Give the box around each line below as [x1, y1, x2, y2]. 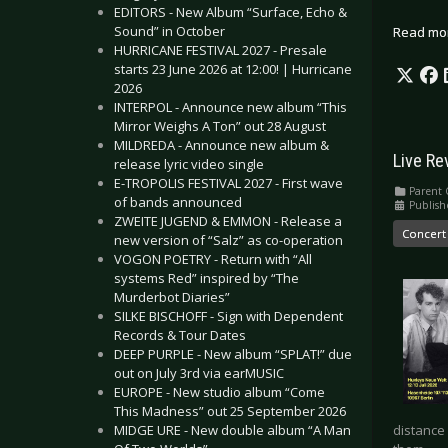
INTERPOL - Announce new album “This [114, 98, 347, 116]
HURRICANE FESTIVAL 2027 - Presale [114, 41, 327, 59]
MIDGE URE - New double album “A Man [114, 421, 351, 439]
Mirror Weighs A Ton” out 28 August [114, 117, 326, 135]
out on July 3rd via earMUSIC [114, 364, 284, 382]
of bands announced [114, 193, 242, 211]
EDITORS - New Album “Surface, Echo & [114, 3, 347, 21]
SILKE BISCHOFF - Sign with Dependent [114, 307, 343, 325]
